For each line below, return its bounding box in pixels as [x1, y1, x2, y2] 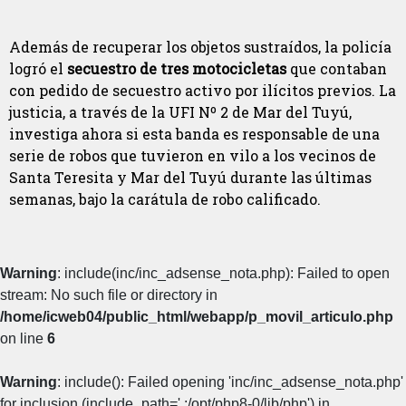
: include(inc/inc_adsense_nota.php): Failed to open [57, 266, 390, 282]
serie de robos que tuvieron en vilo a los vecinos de [9, 146, 376, 166]
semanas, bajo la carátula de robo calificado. [9, 189, 321, 209]
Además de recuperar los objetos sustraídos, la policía [9, 37, 391, 57]
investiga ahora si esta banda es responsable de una [9, 124, 380, 144]
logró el [9, 59, 67, 79]
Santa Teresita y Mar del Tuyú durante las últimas [9, 168, 372, 188]
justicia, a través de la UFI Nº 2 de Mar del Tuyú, [9, 102, 352, 122]
